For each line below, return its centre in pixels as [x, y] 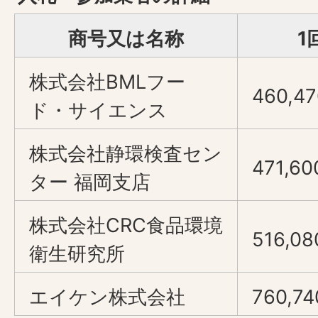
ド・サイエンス [98, 110]
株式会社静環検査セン [126, 154]
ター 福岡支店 [90, 182]
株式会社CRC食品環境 [126, 225]
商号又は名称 [126, 39]
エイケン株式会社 [107, 297]
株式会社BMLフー [107, 82]
